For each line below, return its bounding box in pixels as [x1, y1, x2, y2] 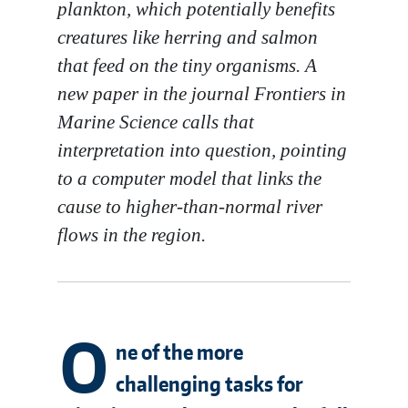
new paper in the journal [57, 82, 255, 104]
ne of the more [116, 338, 244, 364]
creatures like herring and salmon [57, 25, 319, 47]
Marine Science [57, 110, 178, 132]
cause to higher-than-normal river [57, 195, 323, 217]
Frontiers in [254, 82, 347, 104]
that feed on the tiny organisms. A [57, 54, 318, 76]
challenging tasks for [116, 370, 304, 396]
